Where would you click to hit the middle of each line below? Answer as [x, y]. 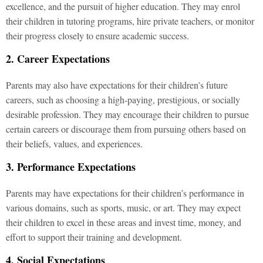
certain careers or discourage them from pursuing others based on [126, 129]
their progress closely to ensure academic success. [97, 35]
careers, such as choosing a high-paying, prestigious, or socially [123, 99]
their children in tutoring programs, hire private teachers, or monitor [130, 21]
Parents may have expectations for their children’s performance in [125, 193]
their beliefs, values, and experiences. [74, 143]
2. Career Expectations [58, 58]
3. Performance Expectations [71, 166]
